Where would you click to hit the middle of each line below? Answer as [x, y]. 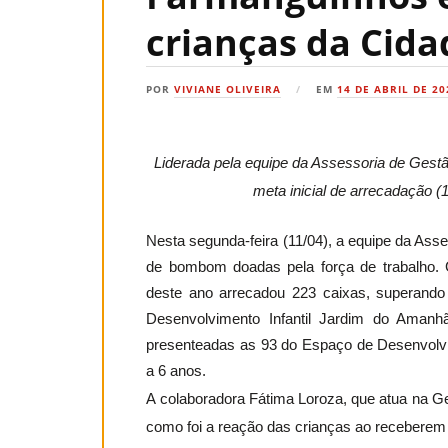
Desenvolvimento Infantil [228, 318]
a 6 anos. [176, 370]
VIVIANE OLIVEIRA [228, 89]
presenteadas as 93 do [224, 344]
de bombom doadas [217, 266]
